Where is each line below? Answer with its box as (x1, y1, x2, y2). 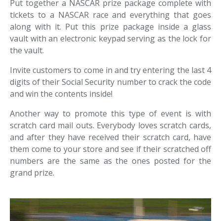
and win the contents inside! (10, 88, 112, 99)
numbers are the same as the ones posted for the (10, 155, 211, 166)
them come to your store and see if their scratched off (10, 144, 211, 154)
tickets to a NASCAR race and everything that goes (10, 9, 211, 20)
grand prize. (10, 167, 54, 178)
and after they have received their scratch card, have (10, 132, 211, 143)
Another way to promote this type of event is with (10, 108, 211, 119)
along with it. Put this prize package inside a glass (10, 21, 211, 32)
